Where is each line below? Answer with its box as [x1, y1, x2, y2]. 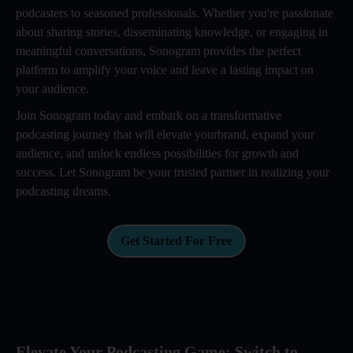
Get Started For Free [121, 234, 232, 247]
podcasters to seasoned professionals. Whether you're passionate [16, 6, 333, 20]
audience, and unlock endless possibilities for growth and [16, 147, 299, 160]
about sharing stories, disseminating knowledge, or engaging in [16, 25, 328, 39]
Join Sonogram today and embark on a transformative [16, 109, 281, 122]
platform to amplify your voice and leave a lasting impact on [16, 63, 314, 76]
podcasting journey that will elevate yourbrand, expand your [16, 128, 314, 141]
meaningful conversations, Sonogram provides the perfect [16, 44, 301, 58]
